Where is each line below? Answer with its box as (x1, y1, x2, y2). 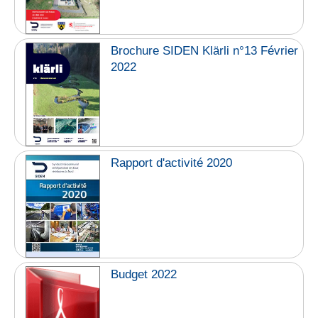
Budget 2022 (111, 267, 177, 281)
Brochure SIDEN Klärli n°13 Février (111, 43, 299, 57)
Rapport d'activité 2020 (111, 156, 233, 170)
